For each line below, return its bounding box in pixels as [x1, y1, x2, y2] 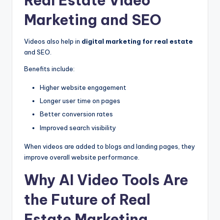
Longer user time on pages [40, 97, 120, 105]
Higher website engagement [40, 83, 126, 92]
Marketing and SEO [24, 11, 162, 29]
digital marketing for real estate [82, 37, 193, 46]
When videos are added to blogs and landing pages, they [24, 142, 195, 150]
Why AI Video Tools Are [24, 170, 188, 189]
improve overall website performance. [24, 153, 139, 161]
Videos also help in [24, 37, 82, 46]
